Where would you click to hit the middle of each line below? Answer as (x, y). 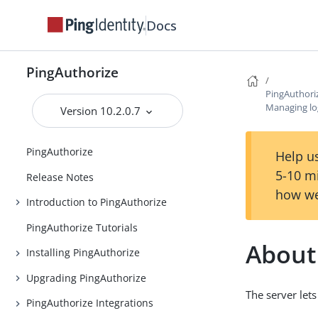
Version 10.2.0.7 (102, 111)
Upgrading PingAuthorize (87, 278)
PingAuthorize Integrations (90, 303)
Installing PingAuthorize (83, 253)
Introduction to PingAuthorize (97, 202)
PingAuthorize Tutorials (82, 227)
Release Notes (60, 177)
